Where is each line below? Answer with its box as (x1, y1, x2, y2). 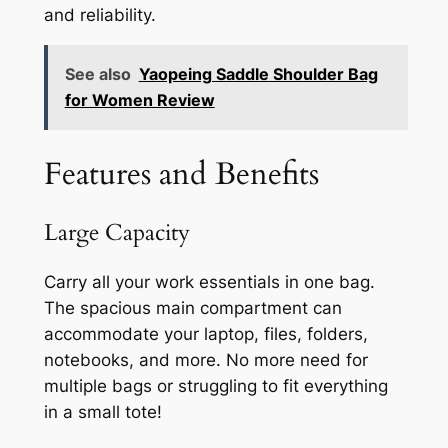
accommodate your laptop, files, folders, (43, 323, 368, 344)
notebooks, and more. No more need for (43, 349, 368, 370)
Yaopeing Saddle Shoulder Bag (138, 64, 378, 85)
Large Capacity (43, 216, 190, 248)
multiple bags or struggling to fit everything (43, 375, 388, 396)
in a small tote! (43, 401, 162, 422)
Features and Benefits (43, 152, 319, 195)
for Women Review (64, 90, 215, 111)
